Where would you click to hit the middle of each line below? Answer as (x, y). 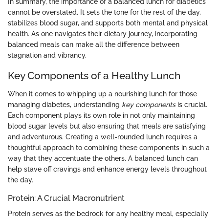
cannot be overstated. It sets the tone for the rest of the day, (104, 12)
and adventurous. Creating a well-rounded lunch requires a (103, 137)
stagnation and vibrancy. (47, 55)
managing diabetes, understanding (65, 105)
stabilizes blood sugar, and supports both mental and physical (108, 23)
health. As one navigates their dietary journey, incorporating (103, 33)
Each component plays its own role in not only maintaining (101, 116)
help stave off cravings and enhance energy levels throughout (107, 169)
